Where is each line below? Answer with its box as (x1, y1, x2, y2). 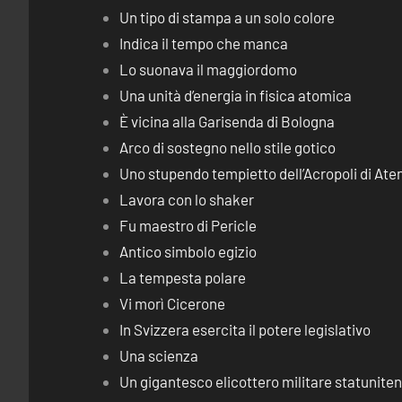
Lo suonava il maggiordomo (119, 60, 298, 78)
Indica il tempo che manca (119, 34, 289, 52)
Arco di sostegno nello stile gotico (119, 138, 336, 156)
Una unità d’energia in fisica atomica (119, 86, 353, 104)
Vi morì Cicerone (119, 294, 226, 312)
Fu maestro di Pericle (119, 216, 258, 234)
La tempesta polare (119, 268, 247, 286)
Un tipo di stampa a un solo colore (119, 8, 336, 26)
